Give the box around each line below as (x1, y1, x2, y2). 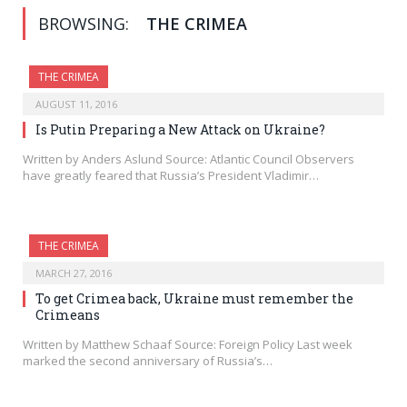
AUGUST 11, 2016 (35, 97, 117, 112)
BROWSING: (38, 13, 134, 35)
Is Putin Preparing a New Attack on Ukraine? (35, 121, 325, 139)
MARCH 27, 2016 (35, 266, 112, 281)
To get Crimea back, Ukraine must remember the (35, 290, 353, 308)
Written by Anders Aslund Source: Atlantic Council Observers (23, 151, 354, 168)
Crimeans (35, 306, 100, 324)
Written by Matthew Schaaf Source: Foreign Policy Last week (23, 336, 352, 353)
